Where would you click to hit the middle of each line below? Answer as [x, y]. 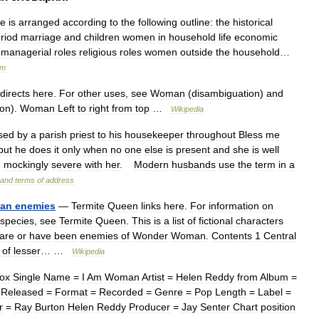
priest [82, 135]
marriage [41, 37]
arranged [39, 22]
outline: [197, 22]
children [102, 37]
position [278, 307]
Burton [50, 307]
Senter [215, 307]
